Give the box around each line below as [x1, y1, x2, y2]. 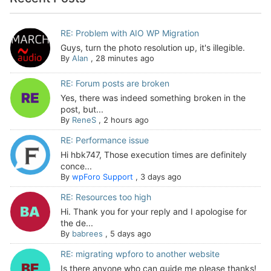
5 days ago [109, 229, 151, 238]
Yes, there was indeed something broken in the [60, 93, 246, 103]
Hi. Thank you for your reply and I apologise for [60, 206, 247, 217]
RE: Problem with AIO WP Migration [60, 28, 199, 39]
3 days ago [140, 172, 181, 181]
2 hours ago [103, 115, 149, 125]
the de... [60, 218, 93, 228]
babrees [71, 229, 103, 238]
